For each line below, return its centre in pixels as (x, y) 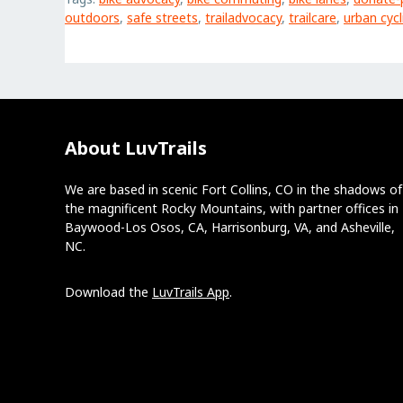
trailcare (313, 17)
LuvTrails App (191, 291)
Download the (108, 291)
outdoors (92, 17)
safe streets (162, 17)
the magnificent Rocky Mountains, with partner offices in (232, 208)
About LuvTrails (136, 148)
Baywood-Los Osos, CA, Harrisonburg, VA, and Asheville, (230, 227)
